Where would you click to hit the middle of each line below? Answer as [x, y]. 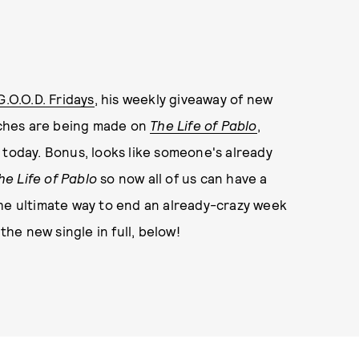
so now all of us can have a [182, 178]
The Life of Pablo [204, 125]
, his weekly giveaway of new [184, 99]
